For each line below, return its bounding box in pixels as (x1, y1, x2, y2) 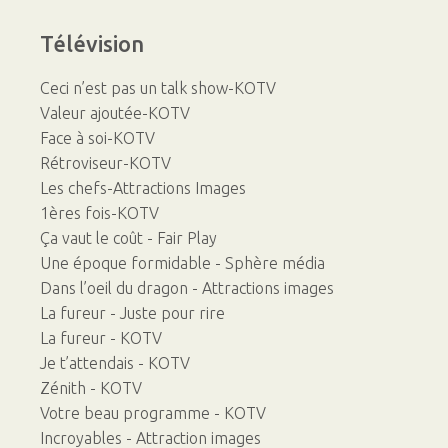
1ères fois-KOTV (40, 204, 159, 223)
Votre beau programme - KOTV (40, 404, 266, 423)
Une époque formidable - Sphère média (40, 254, 325, 273)
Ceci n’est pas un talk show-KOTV (40, 79, 276, 98)
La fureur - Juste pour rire (40, 304, 225, 323)
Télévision (40, 31, 144, 57)
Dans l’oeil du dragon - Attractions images (40, 279, 334, 298)
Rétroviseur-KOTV (40, 154, 171, 173)
